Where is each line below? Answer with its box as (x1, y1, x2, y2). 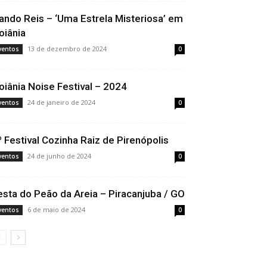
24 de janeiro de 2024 (27, 98, 95, 107)
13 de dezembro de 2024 (27, 44, 107, 53)
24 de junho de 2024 (27, 151, 91, 160)
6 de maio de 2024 (27, 205, 85, 214)
